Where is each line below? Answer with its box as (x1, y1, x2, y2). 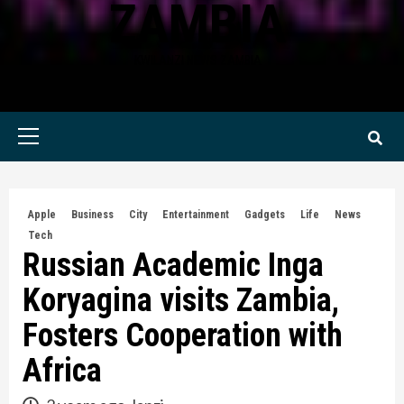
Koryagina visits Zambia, (23, 280, 339, 319)
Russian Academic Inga (23, 245, 324, 284)
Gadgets (244, 207, 285, 221)
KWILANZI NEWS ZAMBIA (133, 52, 262, 68)
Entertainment (162, 207, 229, 221)
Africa (23, 351, 102, 390)
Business (71, 207, 114, 221)
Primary (23, 133, 73, 151)
